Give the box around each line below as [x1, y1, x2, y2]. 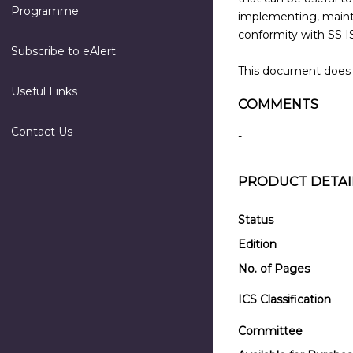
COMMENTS [238, 95, 318, 112]
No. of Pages [238, 262, 310, 277]
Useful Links [11, 84, 77, 98]
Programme [11, 4, 79, 18]
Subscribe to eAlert [11, 44, 116, 58]
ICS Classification [238, 292, 331, 307]
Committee [238, 324, 303, 339]
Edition [238, 237, 277, 252]
